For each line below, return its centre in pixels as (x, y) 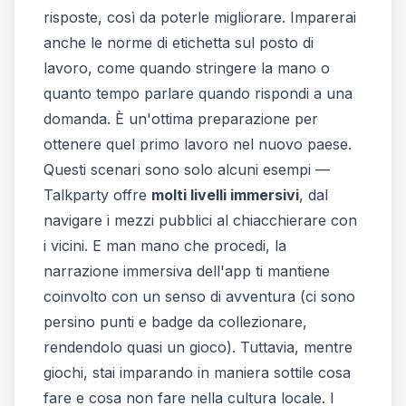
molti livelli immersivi (225, 194)
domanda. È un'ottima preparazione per (181, 118)
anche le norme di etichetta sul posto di (179, 42)
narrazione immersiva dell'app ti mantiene (187, 271)
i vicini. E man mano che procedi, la (165, 245)
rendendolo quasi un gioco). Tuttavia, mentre (198, 347)
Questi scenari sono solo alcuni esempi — (187, 169)
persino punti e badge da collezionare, (175, 321)
